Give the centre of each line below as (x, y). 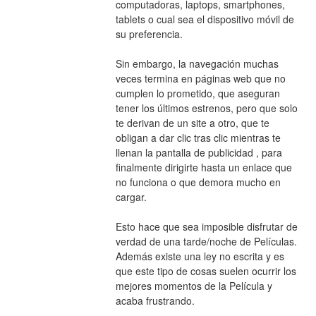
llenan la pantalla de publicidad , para (199, 152)
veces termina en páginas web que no (200, 78)
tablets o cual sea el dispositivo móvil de (205, 19)
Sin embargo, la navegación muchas (197, 63)
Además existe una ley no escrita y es (200, 256)
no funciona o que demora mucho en (198, 182)
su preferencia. (149, 34)
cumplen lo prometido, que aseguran (197, 93)
